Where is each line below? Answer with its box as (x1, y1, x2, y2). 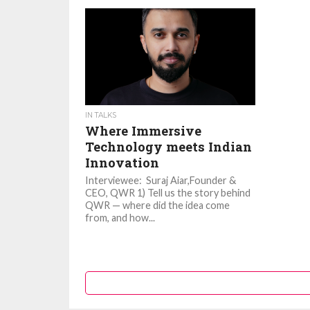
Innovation (85, 154, 160, 171)
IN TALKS (85, 111, 117, 120)
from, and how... (85, 212, 156, 224)
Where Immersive (85, 122, 202, 139)
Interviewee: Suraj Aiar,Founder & (85, 174, 237, 186)
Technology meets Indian (85, 138, 253, 155)
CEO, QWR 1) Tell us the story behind (85, 187, 251, 199)
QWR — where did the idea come (85, 199, 230, 211)
